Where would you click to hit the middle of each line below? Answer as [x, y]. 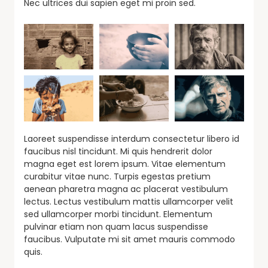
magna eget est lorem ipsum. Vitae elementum [125, 164]
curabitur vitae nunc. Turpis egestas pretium [117, 176]
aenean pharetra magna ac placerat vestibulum [126, 189]
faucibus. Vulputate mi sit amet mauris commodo [130, 239]
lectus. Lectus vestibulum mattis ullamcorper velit [129, 201]
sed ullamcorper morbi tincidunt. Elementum [118, 214]
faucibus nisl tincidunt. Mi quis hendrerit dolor [118, 151]
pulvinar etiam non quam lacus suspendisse [116, 226]
